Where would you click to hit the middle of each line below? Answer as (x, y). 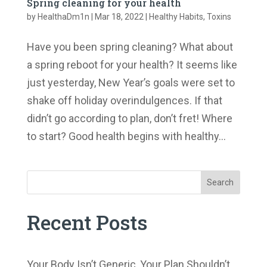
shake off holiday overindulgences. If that (124, 100)
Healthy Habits (176, 16)
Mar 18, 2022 (119, 16)
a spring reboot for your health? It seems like (132, 64)
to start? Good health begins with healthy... (126, 136)
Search (221, 182)
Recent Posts (87, 222)
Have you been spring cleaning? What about (130, 46)
